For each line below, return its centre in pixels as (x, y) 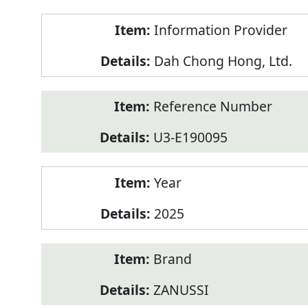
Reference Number (212, 107)
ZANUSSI (181, 290)
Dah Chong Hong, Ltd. (223, 61)
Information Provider (220, 30)
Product (65, 23)
